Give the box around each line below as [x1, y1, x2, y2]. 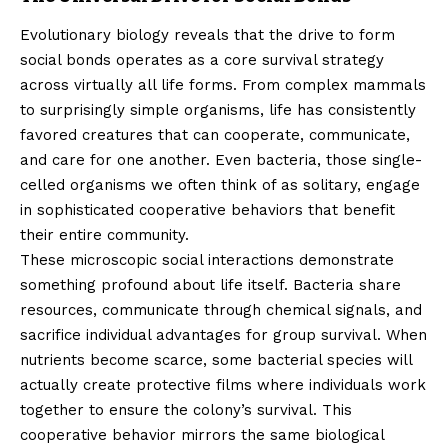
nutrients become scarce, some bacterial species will [20, 351, 412, 370]
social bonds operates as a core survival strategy [20, 51, 384, 70]
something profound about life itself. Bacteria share [20, 276, 401, 295]
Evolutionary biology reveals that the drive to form [20, 26, 395, 45]
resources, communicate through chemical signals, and [20, 301, 422, 320]
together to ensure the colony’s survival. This [20, 401, 352, 420]
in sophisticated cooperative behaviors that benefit [20, 201, 395, 220]
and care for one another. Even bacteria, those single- [20, 151, 422, 170]
